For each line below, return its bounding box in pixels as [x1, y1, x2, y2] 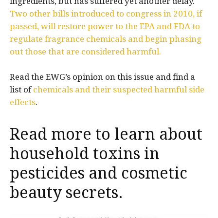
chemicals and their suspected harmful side [33, 84, 204, 94]
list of [10, 84, 33, 94]
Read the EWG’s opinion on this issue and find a [10, 72, 195, 82]
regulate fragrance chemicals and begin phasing [10, 34, 201, 44]
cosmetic [121, 163, 187, 182]
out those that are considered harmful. [10, 46, 161, 56]
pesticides [10, 163, 85, 182]
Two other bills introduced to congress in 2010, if [10, 8, 202, 18]
